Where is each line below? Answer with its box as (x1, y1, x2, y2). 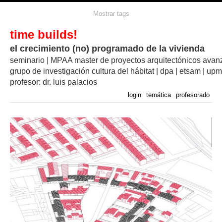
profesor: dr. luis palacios (10, 78, 97, 86)
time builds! (10, 28, 77, 41)
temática (146, 91, 171, 99)
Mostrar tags (93, 10, 129, 17)
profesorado (176, 91, 210, 99)
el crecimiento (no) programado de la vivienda (10, 44, 205, 54)
